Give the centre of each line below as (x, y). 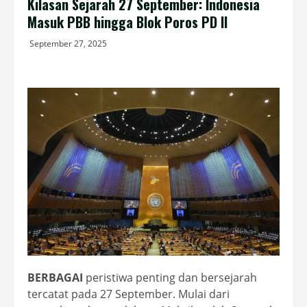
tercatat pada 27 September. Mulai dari (128, 294)
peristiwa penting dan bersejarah (171, 278)
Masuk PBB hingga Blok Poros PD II (127, 22)
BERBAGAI (57, 278)
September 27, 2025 (68, 44)
